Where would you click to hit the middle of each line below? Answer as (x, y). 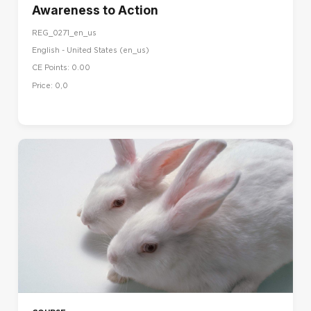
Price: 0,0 (50, 85)
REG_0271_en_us (64, 33)
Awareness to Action (95, 10)
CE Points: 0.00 (61, 68)
